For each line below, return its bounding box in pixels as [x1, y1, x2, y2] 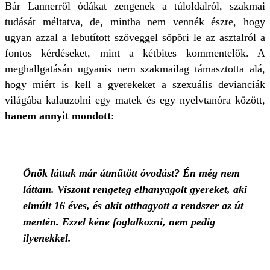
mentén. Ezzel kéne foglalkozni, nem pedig [23, 216, 215, 228]
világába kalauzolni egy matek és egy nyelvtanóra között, [5, 94, 265, 106]
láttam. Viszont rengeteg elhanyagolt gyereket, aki [23, 183, 247, 195]
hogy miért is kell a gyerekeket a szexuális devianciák [5, 78, 265, 90]
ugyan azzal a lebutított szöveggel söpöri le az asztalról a [5, 31, 265, 43]
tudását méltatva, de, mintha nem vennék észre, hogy [5, 16, 265, 28]
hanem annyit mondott [5, 110, 111, 122]
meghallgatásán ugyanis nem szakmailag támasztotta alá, [5, 63, 265, 75]
